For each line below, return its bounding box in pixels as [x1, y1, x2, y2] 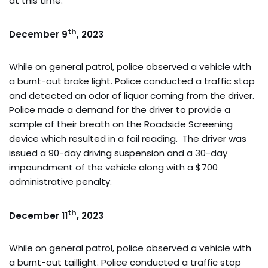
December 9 [9, 28, 68, 41]
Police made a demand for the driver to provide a [9, 103, 230, 116]
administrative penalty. [9, 175, 112, 188]
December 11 [9, 209, 68, 222]
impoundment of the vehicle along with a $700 [9, 160, 218, 173]
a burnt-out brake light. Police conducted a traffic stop [9, 74, 255, 87]
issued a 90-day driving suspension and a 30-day [9, 146, 227, 159]
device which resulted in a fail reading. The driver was [9, 132, 246, 145]
